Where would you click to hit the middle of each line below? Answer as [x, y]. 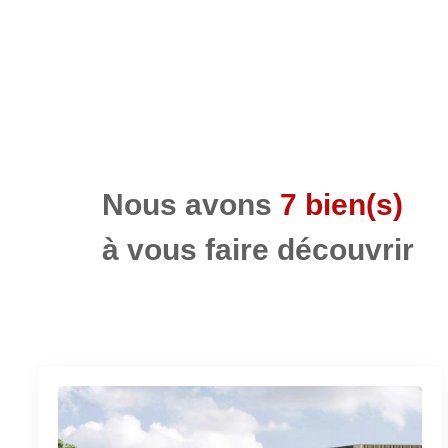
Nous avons [187, 204]
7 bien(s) [337, 204]
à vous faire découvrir [258, 249]
